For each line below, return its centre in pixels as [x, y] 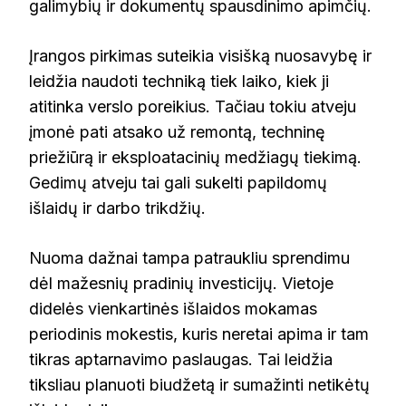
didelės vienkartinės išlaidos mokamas [173, 309]
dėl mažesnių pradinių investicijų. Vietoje [181, 284]
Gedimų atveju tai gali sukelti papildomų [178, 183]
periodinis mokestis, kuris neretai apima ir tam [199, 334]
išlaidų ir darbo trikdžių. [117, 208]
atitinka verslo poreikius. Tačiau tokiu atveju [193, 107]
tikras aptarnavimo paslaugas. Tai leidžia [181, 360]
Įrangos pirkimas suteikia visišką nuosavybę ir [200, 56]
